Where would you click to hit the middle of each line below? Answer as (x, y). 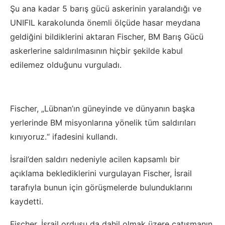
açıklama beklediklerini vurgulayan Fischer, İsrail (101, 174)
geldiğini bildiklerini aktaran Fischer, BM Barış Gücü (107, 37)
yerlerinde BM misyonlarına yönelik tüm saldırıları (103, 123)
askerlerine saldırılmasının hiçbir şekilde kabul (96, 51)
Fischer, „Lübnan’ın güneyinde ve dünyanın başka (102, 109)
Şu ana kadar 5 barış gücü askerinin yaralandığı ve (106, 9)
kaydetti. (27, 202)
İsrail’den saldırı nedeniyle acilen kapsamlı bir (95, 159)
